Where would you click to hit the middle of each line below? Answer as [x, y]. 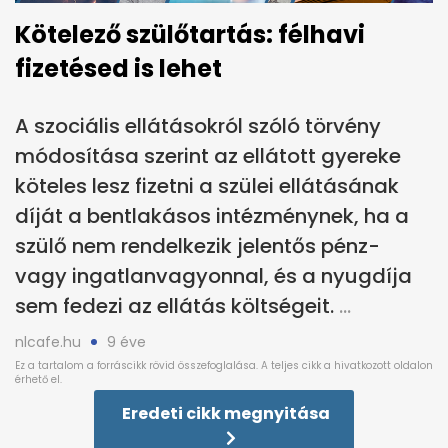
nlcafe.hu [48, 341]
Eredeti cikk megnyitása [226, 413]
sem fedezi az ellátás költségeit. [174, 305]
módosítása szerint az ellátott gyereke [208, 155]
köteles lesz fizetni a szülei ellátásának [207, 185]
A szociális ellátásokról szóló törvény [198, 125]
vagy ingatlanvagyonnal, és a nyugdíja [213, 275]
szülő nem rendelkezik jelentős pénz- [197, 245]
